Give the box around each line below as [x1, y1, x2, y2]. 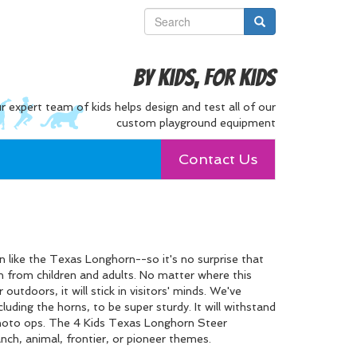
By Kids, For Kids [134, 65, 276, 90]
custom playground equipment [116, 116, 276, 129]
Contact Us [178, 151, 257, 167]
